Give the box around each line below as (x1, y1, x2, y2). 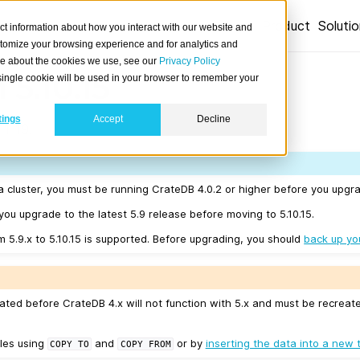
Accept (92, 113, 123, 125)
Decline (197, 113, 231, 125)
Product (262, 18, 310, 34)
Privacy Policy (159, 55, 220, 67)
